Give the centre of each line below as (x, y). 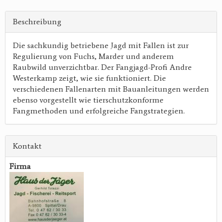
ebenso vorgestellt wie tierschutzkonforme (88, 100)
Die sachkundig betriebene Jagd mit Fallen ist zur (101, 45)
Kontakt (27, 146)
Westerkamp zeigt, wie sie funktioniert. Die (89, 78)
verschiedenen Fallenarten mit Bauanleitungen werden (111, 89)
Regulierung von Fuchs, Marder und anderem (93, 56)
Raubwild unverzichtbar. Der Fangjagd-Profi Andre (102, 67)
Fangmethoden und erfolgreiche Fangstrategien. (99, 111)
